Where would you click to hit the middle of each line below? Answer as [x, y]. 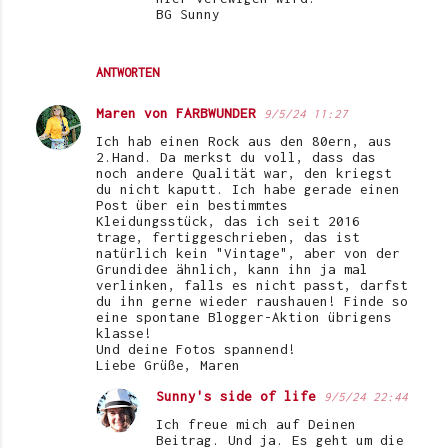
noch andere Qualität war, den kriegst [244, 173]
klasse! [124, 333]
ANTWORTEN [127, 73]
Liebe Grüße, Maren [168, 365]
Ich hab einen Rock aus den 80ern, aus [244, 141]
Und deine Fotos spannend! [196, 349]
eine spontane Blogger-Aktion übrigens [244, 317]
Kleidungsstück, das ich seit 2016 [228, 221]
